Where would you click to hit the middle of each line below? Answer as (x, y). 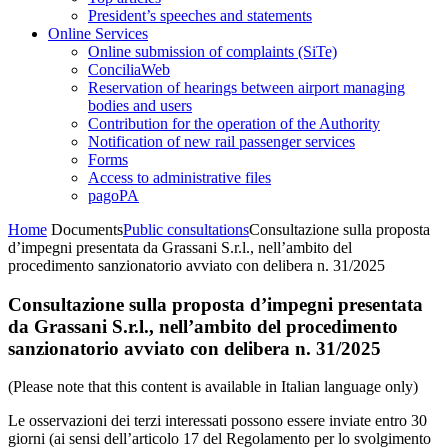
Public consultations (186, 229)
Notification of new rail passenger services (221, 141)
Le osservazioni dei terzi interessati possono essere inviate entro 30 (217, 421)
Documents (87, 229)
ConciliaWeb (129, 69)
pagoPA (113, 195)
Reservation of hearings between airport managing (246, 87)
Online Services (98, 33)
